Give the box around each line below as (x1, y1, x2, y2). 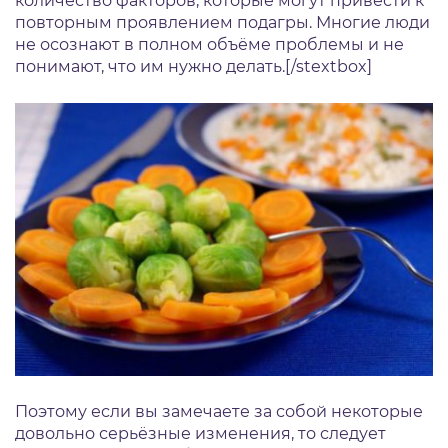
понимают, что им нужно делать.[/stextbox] (15, 56, 372, 76)
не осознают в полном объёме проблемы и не (15, 34, 404, 54)
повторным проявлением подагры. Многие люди (15, 12, 430, 32)
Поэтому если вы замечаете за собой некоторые (15, 402, 423, 422)
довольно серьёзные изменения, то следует (15, 424, 386, 444)
